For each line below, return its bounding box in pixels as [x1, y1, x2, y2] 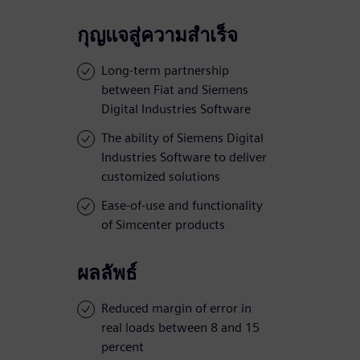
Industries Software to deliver [101, 149, 267, 166]
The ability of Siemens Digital [101, 130, 264, 146]
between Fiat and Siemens [101, 82, 248, 98]
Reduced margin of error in [101, 301, 252, 317]
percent [101, 339, 144, 355]
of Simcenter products [101, 217, 225, 233]
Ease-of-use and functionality [101, 198, 263, 214]
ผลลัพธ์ [77, 261, 137, 285]
